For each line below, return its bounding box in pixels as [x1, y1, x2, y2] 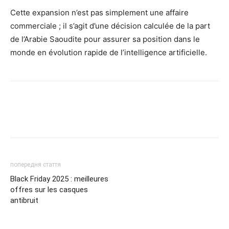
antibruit [10, 195, 38, 205]
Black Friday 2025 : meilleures [10, 174, 108, 184]
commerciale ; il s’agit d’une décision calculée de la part [10, 20, 210, 31]
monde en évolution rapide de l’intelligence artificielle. [10, 47, 207, 57]
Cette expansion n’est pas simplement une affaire [10, 7, 189, 17]
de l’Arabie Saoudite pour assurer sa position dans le [10, 34, 200, 44]
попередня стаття [10, 161, 61, 168]
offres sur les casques [10, 185, 88, 194]
